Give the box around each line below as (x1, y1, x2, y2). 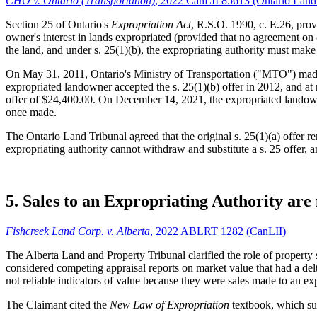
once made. (6, 105, 57, 118)
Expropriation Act (111, 18, 191, 30)
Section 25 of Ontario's (6, 18, 111, 30)
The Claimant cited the (6, 299, 110, 311)
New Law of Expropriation (110, 299, 229, 311)
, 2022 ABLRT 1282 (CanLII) (150, 225, 286, 238)
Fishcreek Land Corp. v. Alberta (6, 225, 150, 238)
